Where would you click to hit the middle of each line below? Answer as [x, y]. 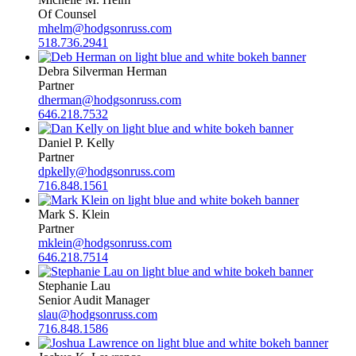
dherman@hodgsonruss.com [110, 99]
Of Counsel [67, 14]
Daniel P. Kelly [76, 142]
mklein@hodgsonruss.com [105, 242]
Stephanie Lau [74, 285]
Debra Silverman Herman [103, 71]
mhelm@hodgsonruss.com [105, 28]
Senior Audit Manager [94, 300]
